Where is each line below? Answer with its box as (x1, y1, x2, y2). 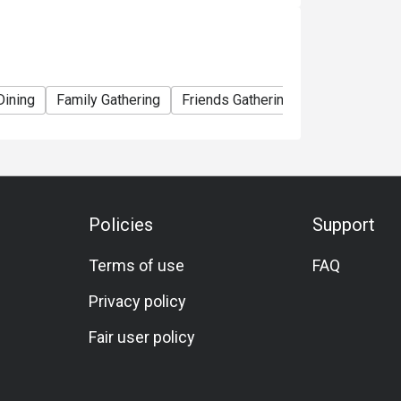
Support (311, 214, 375, 235)
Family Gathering (56, 91, 160, 108)
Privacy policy (89, 292, 187, 311)
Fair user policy (89, 328, 196, 346)
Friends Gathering (182, 91, 292, 108)
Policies (89, 214, 154, 235)
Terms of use (89, 256, 185, 275)
